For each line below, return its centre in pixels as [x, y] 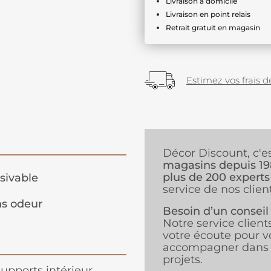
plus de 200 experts [216, 178]
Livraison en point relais [208, 14]
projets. [183, 260]
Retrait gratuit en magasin [213, 28]
